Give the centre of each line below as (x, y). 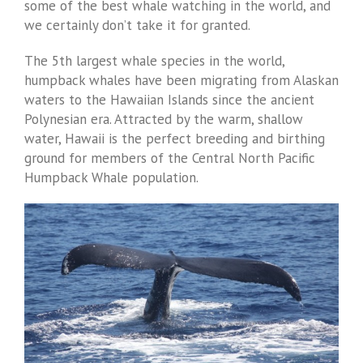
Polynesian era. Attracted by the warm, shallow (164, 119)
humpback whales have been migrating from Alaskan (181, 80)
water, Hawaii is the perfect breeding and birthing (175, 139)
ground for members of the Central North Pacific (170, 158)
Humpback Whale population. (113, 177)
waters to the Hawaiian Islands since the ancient (169, 100)
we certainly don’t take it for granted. (139, 25)
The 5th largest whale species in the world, (154, 61)
